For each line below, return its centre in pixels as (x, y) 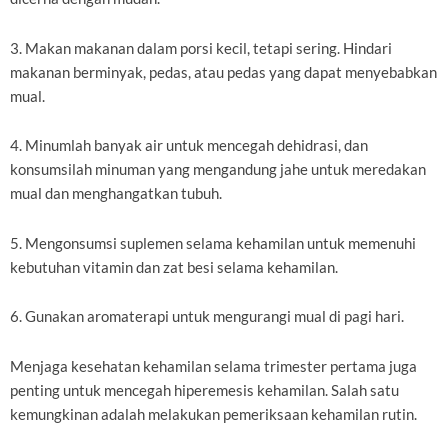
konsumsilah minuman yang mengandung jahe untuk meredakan (218, 170)
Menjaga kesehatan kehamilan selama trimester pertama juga (213, 366)
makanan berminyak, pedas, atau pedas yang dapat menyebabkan (223, 72)
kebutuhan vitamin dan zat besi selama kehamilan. (174, 267)
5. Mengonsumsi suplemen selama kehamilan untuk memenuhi (213, 243)
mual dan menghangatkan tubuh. (116, 194)
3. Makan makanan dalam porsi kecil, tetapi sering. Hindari (201, 48)
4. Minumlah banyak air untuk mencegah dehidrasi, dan (189, 146)
